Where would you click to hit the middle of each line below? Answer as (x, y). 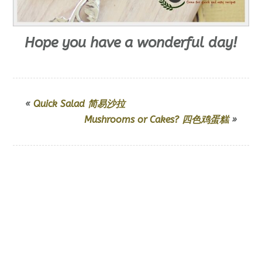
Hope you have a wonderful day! (131, 43)
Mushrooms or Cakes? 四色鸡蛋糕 (157, 120)
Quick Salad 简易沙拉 (79, 104)
